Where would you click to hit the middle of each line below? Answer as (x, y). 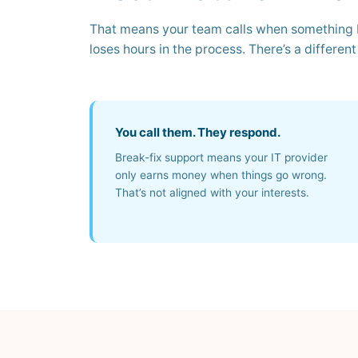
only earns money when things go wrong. (221, 175)
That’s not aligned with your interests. (212, 193)
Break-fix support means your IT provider (221, 157)
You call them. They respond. (198, 132)
